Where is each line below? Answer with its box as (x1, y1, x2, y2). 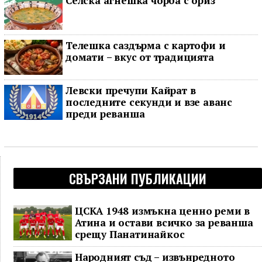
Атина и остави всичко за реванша (75, 216, 253, 230)
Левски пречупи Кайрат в (65, 84, 196, 98)
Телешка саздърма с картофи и (65, 39, 226, 53)
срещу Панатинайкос (75, 227, 185, 242)
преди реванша (65, 107, 145, 121)
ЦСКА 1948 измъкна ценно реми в (75, 204, 250, 218)
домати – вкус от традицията (65, 50, 214, 64)
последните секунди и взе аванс (65, 95, 232, 109)
